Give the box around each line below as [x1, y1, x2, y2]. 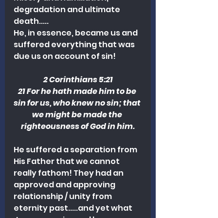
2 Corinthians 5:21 [43, 74, 113, 86]
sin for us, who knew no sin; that [14, 97, 142, 109]
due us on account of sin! [14, 51, 117, 62]
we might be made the [32, 109, 124, 121]
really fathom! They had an [14, 167, 125, 179]
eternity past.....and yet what [14, 202, 134, 214]
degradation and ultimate [14, 4, 122, 16]
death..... [14, 16, 49, 27]
